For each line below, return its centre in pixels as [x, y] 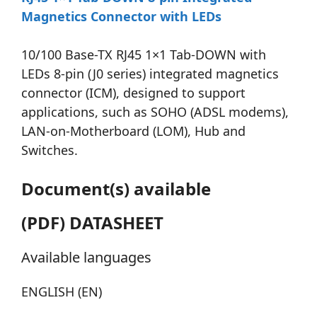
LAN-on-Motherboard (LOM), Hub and [133, 131]
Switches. [50, 150]
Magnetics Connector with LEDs [121, 17]
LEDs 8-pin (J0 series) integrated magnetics [150, 74]
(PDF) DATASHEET [92, 223]
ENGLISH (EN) [62, 292]
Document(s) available [116, 189]
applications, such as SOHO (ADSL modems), [155, 112]
